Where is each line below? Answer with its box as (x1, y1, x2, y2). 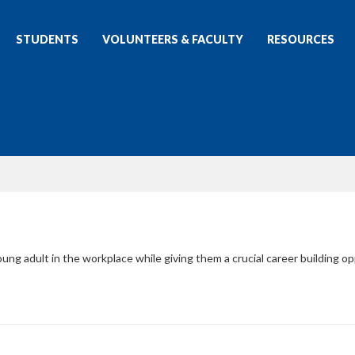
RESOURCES (267, 32, 334, 46)
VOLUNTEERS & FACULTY (102, 32, 243, 46)
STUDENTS (16, 32, 78, 46)
